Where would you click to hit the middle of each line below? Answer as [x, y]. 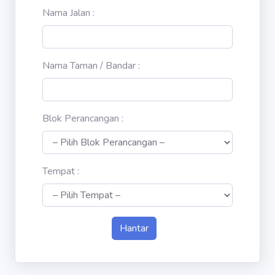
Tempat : [61, 171]
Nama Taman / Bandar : [91, 66]
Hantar [134, 228]
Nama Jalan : [68, 13]
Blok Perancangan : [83, 118]
